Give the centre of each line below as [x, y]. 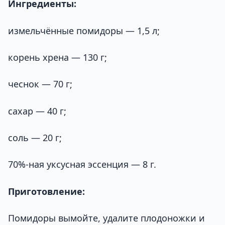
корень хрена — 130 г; [58, 58]
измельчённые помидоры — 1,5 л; [84, 30]
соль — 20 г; [35, 137]
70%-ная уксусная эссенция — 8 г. [82, 164]
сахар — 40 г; [37, 111]
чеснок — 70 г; [40, 84]
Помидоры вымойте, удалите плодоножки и [106, 218]
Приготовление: [46, 191]
